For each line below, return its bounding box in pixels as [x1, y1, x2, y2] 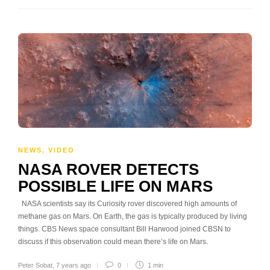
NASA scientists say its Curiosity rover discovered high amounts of [18, 199, 237, 209]
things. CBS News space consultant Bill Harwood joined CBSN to [18, 225, 231, 234]
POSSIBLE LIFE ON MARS [18, 177, 213, 196]
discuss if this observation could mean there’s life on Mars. [18, 237, 208, 246]
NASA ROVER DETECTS [18, 160, 199, 179]
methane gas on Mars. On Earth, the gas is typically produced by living [18, 212, 247, 221]
